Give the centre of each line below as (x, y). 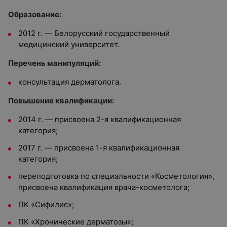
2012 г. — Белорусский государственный (94, 33)
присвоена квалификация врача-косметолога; (104, 187)
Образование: (35, 14)
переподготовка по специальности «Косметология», (116, 176)
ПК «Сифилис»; (46, 204)
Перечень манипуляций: (54, 63)
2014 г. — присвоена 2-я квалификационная (100, 119)
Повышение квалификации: (61, 101)
